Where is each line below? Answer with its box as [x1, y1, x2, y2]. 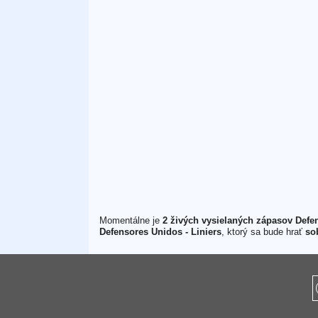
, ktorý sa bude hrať [221, 226, 305, 237]
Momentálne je [99, 215, 163, 226]
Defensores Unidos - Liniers [99, 226, 221, 237]
